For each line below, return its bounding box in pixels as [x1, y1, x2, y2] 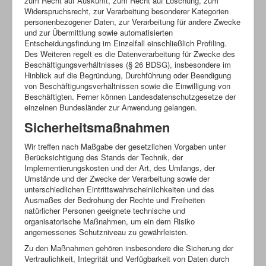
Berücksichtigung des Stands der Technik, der [24, 151, 183, 163]
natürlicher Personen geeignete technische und [24, 204, 185, 216]
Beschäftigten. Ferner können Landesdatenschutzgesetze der [24, 90, 236, 102]
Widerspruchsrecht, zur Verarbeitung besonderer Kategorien [24, 5, 229, 17]
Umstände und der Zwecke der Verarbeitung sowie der [24, 172, 210, 184]
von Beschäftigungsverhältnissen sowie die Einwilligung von [24, 80, 230, 91]
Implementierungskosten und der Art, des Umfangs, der [24, 161, 215, 173]
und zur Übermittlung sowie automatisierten [24, 26, 173, 38]
